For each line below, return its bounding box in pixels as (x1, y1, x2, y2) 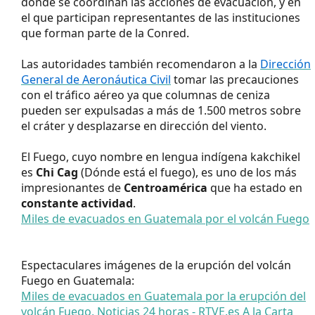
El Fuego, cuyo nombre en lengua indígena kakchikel (21, 148, 300, 165)
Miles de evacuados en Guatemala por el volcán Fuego (21, 210, 309, 226)
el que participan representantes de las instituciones (21, 9, 300, 25)
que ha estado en (210, 179, 302, 195)
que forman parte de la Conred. (21, 25, 189, 41)
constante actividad (21, 195, 133, 211)
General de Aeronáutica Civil (21, 71, 171, 87)
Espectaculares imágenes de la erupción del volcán (21, 257, 291, 273)
